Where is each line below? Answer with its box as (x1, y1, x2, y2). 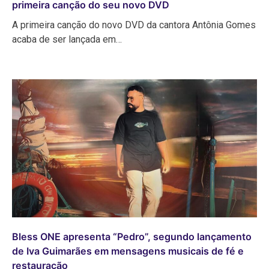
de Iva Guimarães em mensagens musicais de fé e (12, 244, 244, 257)
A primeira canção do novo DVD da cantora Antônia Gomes (12, 19, 256, 31)
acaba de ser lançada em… (12, 34, 122, 46)
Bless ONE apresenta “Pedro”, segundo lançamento (12, 230, 252, 243)
